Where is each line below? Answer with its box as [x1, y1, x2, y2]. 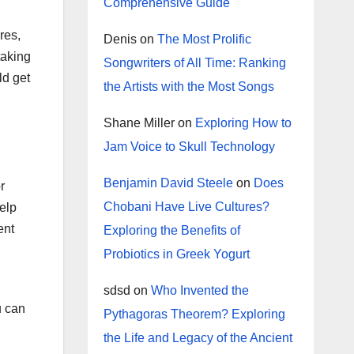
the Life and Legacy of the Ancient [103, 331, 292, 345]
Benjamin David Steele [103, 176, 233, 190]
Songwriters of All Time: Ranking [103, 56, 286, 70]
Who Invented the [150, 284, 249, 297]
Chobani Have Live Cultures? [103, 200, 269, 213]
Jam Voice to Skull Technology [103, 140, 275, 153]
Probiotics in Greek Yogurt [103, 247, 250, 261]
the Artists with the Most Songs [103, 80, 274, 93]
